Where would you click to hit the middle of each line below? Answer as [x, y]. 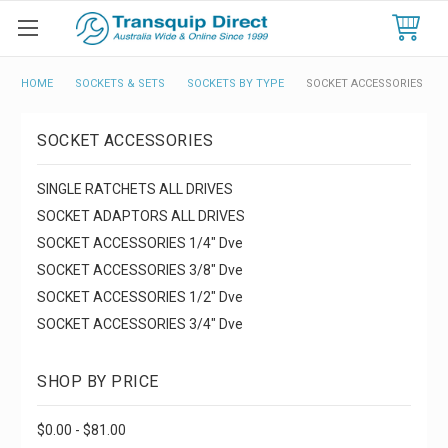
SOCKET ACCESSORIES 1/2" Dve [140, 296]
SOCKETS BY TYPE [235, 83]
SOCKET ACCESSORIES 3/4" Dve [140, 323]
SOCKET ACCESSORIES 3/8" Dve [140, 269]
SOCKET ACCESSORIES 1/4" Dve [140, 242]
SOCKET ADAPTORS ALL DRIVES [141, 215]
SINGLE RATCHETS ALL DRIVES [135, 188]
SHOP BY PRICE [98, 381]
